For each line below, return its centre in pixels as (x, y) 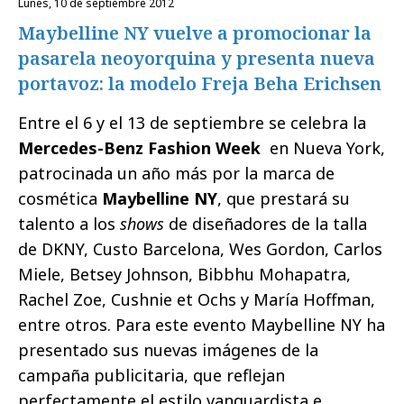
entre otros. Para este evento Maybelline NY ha (202, 325)
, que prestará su (284, 198)
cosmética (60, 198)
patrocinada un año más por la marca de (176, 173)
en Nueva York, (325, 148)
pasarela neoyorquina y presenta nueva (197, 58)
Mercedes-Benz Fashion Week (142, 148)
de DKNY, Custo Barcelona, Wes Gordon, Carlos (200, 249)
